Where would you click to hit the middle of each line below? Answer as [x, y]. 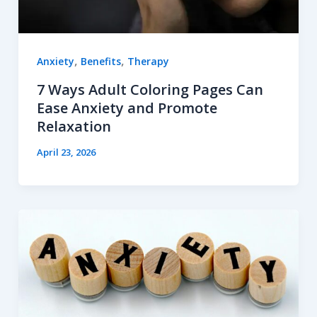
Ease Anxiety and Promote [127, 108]
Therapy [148, 62]
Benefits [100, 62]
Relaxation [74, 126]
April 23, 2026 [66, 152]
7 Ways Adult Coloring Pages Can [150, 89]
